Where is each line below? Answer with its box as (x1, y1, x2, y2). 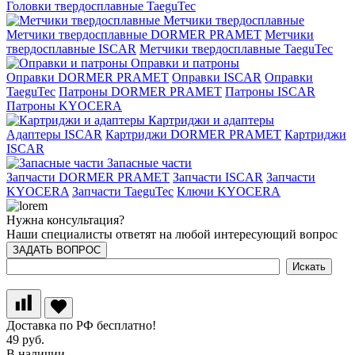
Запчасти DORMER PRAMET (6, 170, 170, 185)
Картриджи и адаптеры (145, 113, 274, 128)
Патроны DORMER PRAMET (59, 85, 222, 99)
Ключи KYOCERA (177, 185, 281, 199)
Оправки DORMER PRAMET (6, 71, 169, 85)
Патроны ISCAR (225, 85, 315, 99)
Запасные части (104, 156, 192, 170)
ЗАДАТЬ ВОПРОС (13, 244, 101, 257)
